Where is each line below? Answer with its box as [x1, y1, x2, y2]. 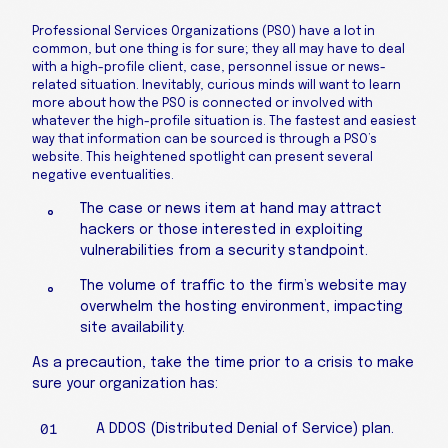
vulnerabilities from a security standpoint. [80, 244, 368, 258]
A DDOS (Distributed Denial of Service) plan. [96, 422, 394, 436]
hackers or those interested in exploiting [80, 223, 363, 237]
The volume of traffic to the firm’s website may [80, 279, 406, 293]
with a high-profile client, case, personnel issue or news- [32, 61, 386, 74]
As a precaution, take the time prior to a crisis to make [32, 356, 414, 370]
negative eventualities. [32, 169, 174, 182]
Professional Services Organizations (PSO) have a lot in [32, 25, 375, 38]
